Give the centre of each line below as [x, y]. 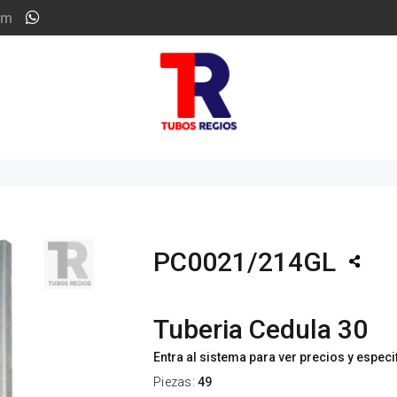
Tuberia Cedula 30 [261, 329]
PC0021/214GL [245, 262]
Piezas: [176, 382]
